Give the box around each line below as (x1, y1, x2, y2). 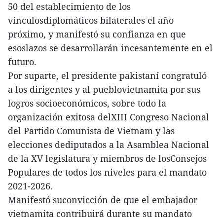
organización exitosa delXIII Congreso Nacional (8, 111, 209, 123)
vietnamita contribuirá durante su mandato (8, 208, 192, 220)
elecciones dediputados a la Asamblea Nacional (8, 139, 209, 151)
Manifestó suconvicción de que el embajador (8, 194, 197, 206)
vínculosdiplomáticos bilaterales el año (8, 14, 174, 27)
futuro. (8, 56, 37, 68)
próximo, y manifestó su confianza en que (8, 28, 186, 40)
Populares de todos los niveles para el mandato (8, 166, 207, 179)
